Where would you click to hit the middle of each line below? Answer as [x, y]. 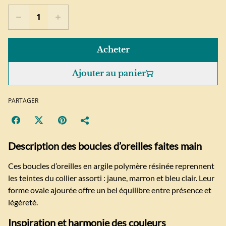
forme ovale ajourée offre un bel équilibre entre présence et [110, 190]
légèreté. [23, 202]
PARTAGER [23, 101]
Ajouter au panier [109, 73]
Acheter [113, 50]
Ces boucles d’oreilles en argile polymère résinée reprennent [111, 166]
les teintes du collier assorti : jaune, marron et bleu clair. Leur [111, 178]
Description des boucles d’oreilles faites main [105, 146]
